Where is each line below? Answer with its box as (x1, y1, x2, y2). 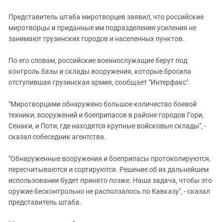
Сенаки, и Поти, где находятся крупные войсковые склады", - (8, 122, 206, 130)
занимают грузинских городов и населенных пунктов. (8, 35, 184, 43)
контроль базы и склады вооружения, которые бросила (8, 67, 191, 75)
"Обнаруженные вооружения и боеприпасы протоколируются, (8, 155, 211, 163)
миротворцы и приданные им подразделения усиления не (8, 24, 196, 32)
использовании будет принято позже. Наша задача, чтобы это (8, 176, 212, 184)
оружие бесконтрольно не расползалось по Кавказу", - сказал (8, 187, 210, 195)
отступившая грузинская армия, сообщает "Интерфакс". (8, 78, 190, 86)
